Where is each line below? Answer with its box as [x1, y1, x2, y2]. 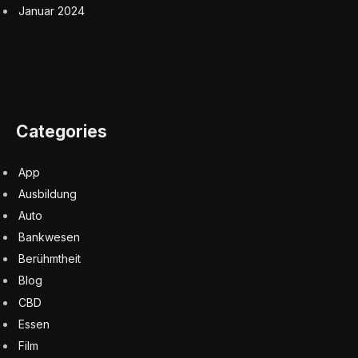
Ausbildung [18, 186, 77, 201]
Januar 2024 [18, 4, 85, 18]
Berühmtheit [18, 252, 81, 266]
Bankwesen [18, 230, 80, 245]
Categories [16, 121, 107, 142]
